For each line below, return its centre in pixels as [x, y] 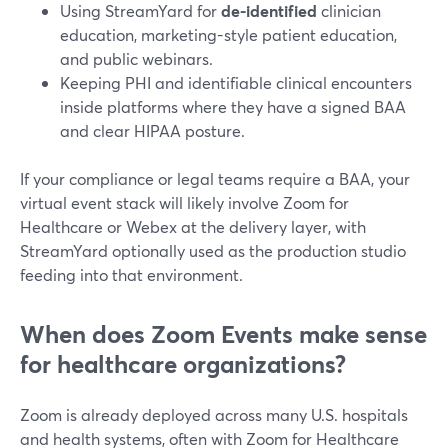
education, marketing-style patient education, [228, 34]
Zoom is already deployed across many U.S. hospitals [214, 414]
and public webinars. [136, 58]
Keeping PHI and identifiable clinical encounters [236, 82]
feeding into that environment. [131, 274]
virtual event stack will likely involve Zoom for [184, 202]
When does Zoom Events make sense [223, 334]
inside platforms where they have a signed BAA [233, 106]
